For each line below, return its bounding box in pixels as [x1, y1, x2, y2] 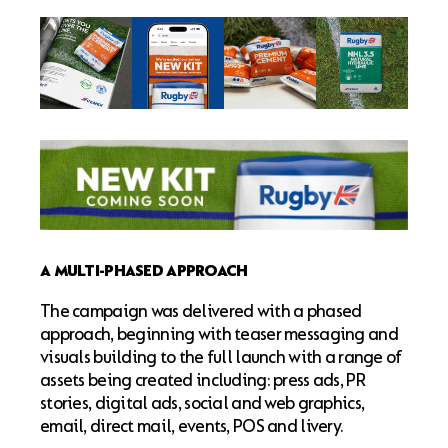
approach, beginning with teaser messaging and [40, 322, 398, 346]
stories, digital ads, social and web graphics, [40, 391, 365, 415]
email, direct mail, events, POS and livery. [40, 414, 344, 438]
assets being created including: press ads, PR [40, 368, 365, 392]
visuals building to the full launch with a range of [40, 345, 402, 369]
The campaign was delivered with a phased [40, 299, 362, 323]
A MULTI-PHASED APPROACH [40, 261, 248, 282]
